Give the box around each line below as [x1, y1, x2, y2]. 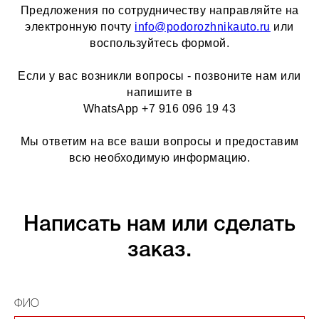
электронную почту [25, 20, 135, 33]
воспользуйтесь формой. [90, 36, 229, 49]
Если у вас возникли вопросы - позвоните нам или [18, 69, 301, 82]
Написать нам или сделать [23, 215, 296, 235]
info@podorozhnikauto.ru [135, 20, 271, 33]
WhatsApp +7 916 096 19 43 [83, 102, 236, 115]
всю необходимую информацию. [68, 151, 251, 164]
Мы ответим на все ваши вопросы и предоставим [20, 135, 299, 147]
